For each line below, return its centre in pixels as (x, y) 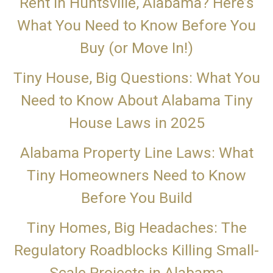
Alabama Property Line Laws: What (136, 153)
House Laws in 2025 (136, 123)
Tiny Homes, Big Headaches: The (136, 228)
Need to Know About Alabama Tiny (136, 101)
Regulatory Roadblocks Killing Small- (136, 250)
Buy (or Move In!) (136, 48)
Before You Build (136, 198)
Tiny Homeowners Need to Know (136, 175)
